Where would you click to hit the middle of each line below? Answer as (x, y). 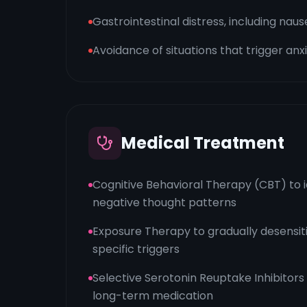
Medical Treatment (203, 143)
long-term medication (153, 296)
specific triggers (136, 249)
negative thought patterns (164, 202)
